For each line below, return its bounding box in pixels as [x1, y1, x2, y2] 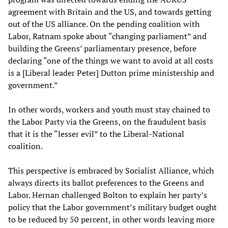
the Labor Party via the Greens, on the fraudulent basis [8, 116, 206, 127]
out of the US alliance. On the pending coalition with [8, 18, 199, 30]
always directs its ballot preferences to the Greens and [8, 177, 204, 188]
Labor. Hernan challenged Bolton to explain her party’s [8, 189, 207, 201]
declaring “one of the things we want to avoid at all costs [8, 54, 213, 66]
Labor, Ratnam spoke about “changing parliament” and [8, 30, 207, 42]
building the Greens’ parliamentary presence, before [8, 42, 196, 54]
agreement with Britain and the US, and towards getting [8, 6, 211, 17]
